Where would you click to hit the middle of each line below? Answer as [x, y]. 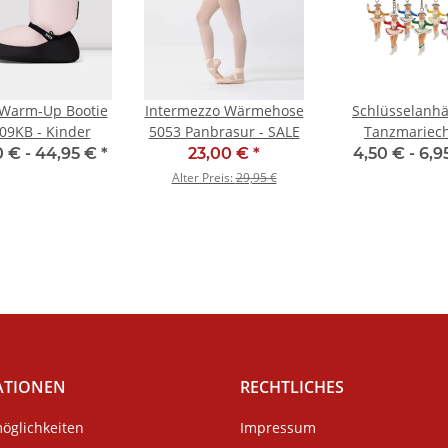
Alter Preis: [203, 178]
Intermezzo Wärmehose [224, 111]
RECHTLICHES [292, 387]
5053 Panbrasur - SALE [224, 132]
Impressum [278, 427]
